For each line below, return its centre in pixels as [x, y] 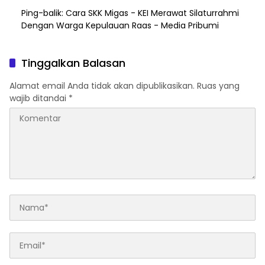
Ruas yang [218, 86]
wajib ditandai [39, 98]
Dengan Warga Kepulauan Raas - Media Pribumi [120, 26]
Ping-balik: [43, 13]
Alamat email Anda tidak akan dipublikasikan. [102, 86]
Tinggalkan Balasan [73, 63]
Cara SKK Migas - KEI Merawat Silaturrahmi [152, 13]
